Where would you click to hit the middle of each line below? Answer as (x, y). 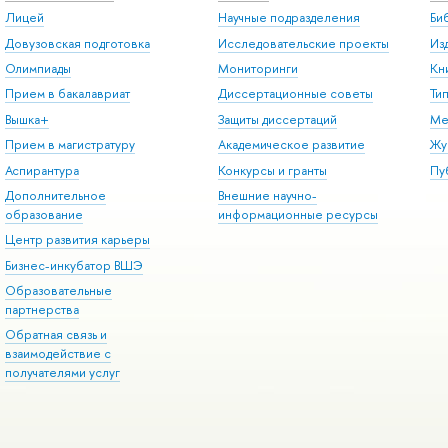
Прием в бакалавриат (67, 94)
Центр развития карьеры (77, 240)
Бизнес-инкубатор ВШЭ (73, 265)
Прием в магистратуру (69, 145)
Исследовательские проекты (303, 43)
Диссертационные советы (295, 94)
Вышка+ (26, 119)
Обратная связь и (55, 335)
